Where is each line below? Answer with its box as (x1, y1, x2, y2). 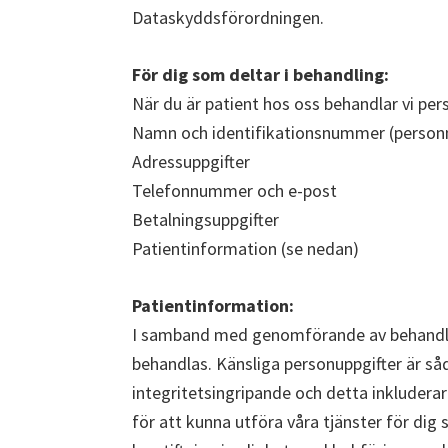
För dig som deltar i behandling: (132, 63, 389, 86)
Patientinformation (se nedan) (132, 237, 359, 260)
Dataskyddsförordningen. (132, 6, 328, 29)
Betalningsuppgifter (132, 208, 279, 231)
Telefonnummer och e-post (132, 179, 337, 202)
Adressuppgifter (132, 150, 250, 173)
